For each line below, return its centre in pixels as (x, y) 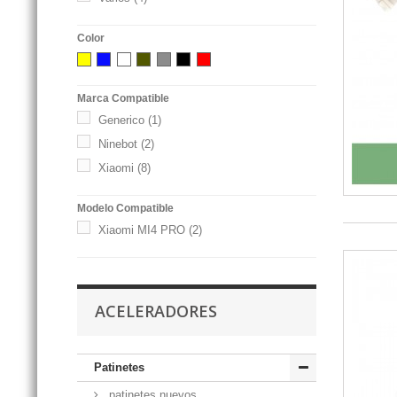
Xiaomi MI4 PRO (142, 230)
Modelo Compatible (125, 208)
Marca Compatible (123, 98)
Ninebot (118, 144)
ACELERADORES (156, 311)
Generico (121, 120)
